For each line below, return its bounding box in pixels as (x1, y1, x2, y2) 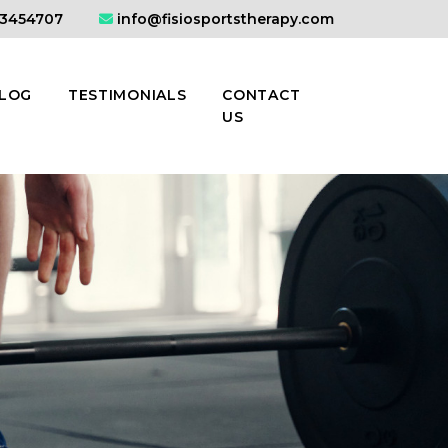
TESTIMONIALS (67, 86, 187, 104)
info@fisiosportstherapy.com (117, 10, 334, 28)
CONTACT (222, 86, 301, 104)
